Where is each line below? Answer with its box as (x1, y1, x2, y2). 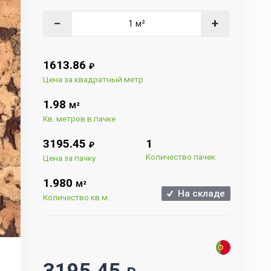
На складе (173, 188, 225, 199)
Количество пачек (146, 152, 216, 162)
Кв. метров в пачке (43, 114, 116, 123)
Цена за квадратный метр (43, 74, 144, 84)
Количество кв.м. (43, 192, 110, 202)
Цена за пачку (43, 153, 96, 163)
